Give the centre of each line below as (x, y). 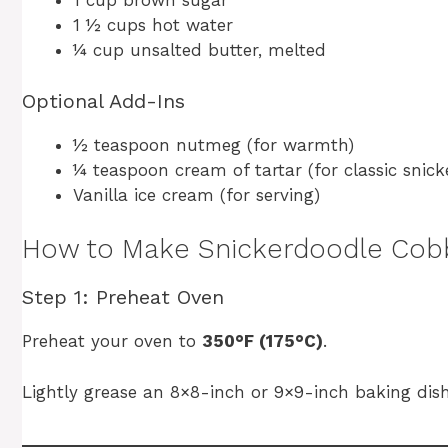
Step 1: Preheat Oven (123, 297)
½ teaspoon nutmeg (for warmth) (213, 144)
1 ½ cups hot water (153, 25)
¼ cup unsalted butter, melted (199, 50)
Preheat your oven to (112, 341)
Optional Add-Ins (103, 100)
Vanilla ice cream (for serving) (196, 194)
